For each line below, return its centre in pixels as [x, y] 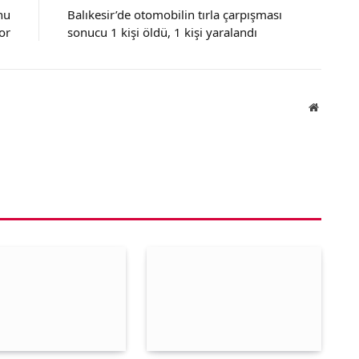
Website [335, 107]
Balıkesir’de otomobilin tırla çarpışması [174, 15]
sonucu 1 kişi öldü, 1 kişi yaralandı [162, 32]
